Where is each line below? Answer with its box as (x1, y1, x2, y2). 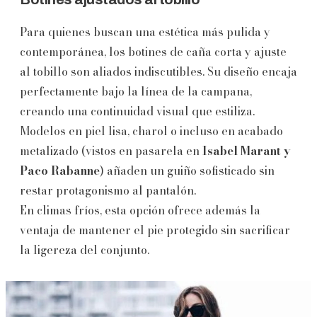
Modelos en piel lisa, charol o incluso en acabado (20, 122, 283, 139)
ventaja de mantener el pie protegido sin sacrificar (20, 221, 290, 238)
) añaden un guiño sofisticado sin (100, 161, 275, 179)
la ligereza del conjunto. (20, 241, 149, 258)
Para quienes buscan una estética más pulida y (20, 23, 270, 40)
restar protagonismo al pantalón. (20, 181, 196, 199)
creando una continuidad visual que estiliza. (20, 102, 255, 120)
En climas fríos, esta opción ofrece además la (20, 201, 260, 219)
